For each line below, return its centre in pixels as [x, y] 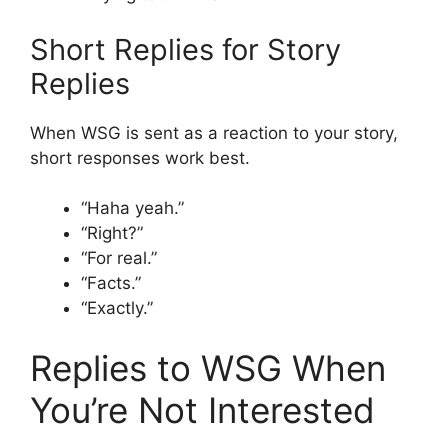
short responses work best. [140, 157]
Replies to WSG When [208, 367]
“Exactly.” [117, 308]
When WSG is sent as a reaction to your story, [214, 132]
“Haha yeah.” [132, 208]
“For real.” [119, 258]
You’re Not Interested [202, 409]
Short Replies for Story [185, 49]
